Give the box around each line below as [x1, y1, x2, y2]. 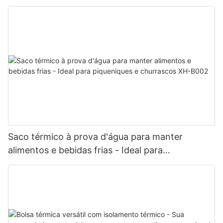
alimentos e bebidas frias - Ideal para [8, 145, 163, 156]
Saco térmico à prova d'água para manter [8, 131, 183, 142]
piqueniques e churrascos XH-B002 [8, 158, 156, 169]
